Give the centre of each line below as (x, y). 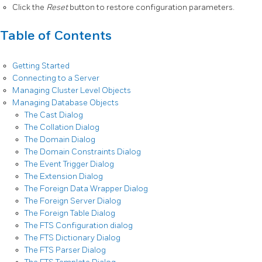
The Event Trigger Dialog (69, 164)
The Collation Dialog (62, 127)
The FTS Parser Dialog (65, 250)
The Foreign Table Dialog (70, 213)
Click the (29, 7)
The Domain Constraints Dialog (83, 151)
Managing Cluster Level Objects (72, 90)
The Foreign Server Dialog (73, 201)
